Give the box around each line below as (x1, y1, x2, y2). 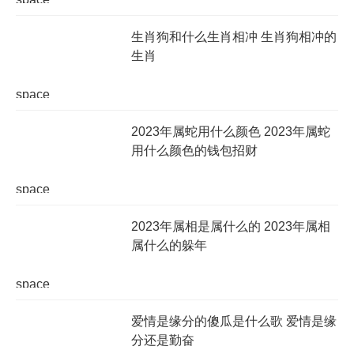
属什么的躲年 (130, 238, 207, 252)
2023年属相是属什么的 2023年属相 (130, 219, 330, 233)
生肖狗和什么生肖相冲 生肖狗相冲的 (130, 29, 337, 43)
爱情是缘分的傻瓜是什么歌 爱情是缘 (130, 314, 337, 328)
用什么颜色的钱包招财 (130, 143, 258, 157)
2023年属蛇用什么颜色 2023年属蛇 (130, 124, 330, 138)
